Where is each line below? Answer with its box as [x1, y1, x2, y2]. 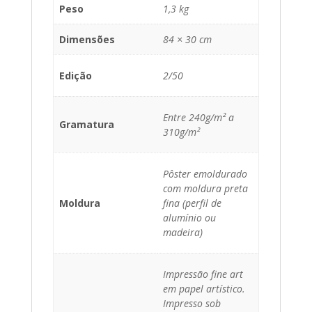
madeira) [163, 226, 203, 240]
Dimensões [59, 33, 115, 47]
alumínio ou [163, 211, 216, 225]
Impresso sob [163, 297, 221, 311]
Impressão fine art [163, 267, 243, 281]
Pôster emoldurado [163, 167, 247, 181]
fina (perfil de [163, 196, 221, 210]
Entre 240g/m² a [163, 111, 234, 125]
